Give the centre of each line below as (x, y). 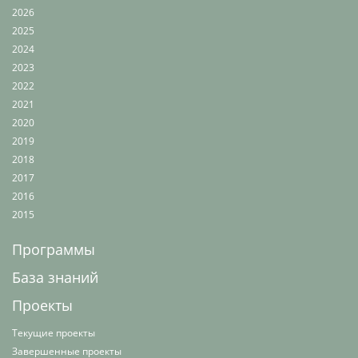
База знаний (55, 277)
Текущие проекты (54, 333)
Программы (54, 249)
